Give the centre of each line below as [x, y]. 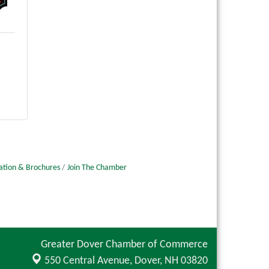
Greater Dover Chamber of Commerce [124, 244]
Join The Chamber [97, 168]
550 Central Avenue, [89, 261]
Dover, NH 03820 [171, 261]
